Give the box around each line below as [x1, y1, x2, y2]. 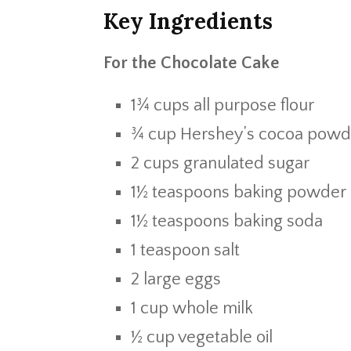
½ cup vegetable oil [131, 327, 273, 347]
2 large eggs [131, 270, 221, 289]
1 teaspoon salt [131, 241, 240, 260]
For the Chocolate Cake [103, 53, 280, 73]
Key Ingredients [103, 7, 273, 35]
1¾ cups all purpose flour [131, 96, 314, 115]
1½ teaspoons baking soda [131, 212, 323, 231]
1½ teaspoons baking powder [131, 183, 346, 202]
